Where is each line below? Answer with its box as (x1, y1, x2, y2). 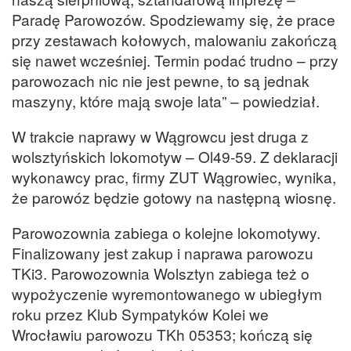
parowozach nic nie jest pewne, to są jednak (12, 69, 309, 91)
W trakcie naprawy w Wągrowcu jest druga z (12, 125, 309, 147)
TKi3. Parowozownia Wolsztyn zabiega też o (12, 262, 309, 284)
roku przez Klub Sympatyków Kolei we (12, 303, 269, 325)
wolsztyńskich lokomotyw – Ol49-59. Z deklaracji (12, 146, 338, 168)
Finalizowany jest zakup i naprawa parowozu (12, 242, 313, 264)
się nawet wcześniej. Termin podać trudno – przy (12, 49, 338, 71)
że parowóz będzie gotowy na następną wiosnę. (12, 186, 336, 208)
